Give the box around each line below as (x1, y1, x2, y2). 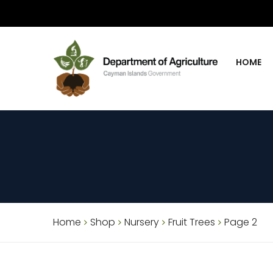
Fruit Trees (168, 215, 215, 229)
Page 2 (224, 215, 257, 229)
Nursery (124, 215, 159, 229)
